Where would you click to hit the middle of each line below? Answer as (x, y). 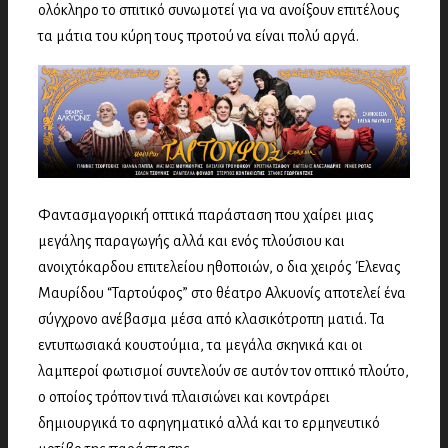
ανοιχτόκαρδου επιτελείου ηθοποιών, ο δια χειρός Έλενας (219, 266)
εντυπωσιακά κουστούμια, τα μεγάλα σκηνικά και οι (200, 344)
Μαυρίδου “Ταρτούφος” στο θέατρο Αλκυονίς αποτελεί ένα (222, 292)
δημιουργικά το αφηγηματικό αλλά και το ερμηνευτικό (209, 422)
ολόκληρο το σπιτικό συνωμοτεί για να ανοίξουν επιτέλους (219, 10)
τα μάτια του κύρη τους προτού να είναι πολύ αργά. (198, 36)
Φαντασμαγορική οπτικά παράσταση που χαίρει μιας (206, 214)
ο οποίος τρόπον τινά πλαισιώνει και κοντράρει (184, 396)
